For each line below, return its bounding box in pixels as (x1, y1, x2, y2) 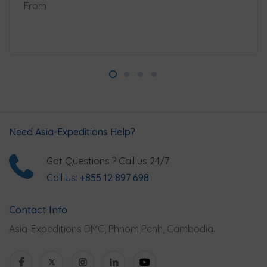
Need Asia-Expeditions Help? (9, 126, 135, 138)
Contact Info (9, 203, 67, 216)
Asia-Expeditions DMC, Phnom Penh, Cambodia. (9, 223, 215, 235)
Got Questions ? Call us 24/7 (46, 155, 169, 167)
